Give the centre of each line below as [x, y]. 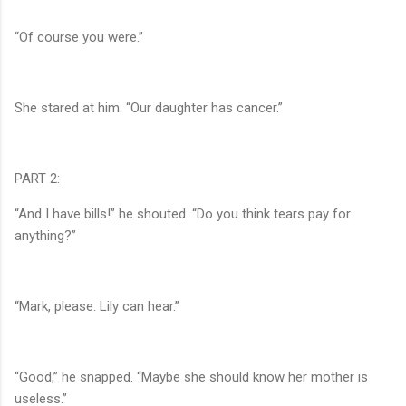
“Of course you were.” [79, 38]
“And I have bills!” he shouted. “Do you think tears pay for [183, 214]
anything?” [45, 236]
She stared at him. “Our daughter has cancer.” [149, 108]
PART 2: [37, 179]
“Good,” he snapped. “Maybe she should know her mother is [191, 377]
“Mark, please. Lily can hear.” [97, 307]
